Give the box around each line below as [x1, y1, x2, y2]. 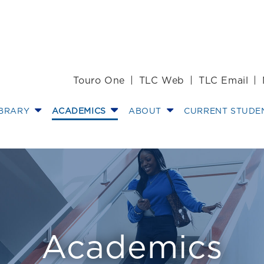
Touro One [73, 74, 125, 85]
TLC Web [138, 74, 184, 85]
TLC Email [198, 74, 249, 85]
